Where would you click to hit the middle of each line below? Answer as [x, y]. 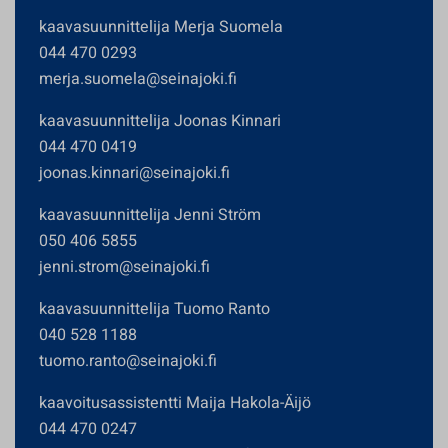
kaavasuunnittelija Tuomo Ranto [154, 309]
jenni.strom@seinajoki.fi [124, 267]
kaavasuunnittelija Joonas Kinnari [160, 121]
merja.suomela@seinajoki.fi [138, 79]
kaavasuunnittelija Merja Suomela [161, 27]
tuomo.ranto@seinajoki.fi [128, 361]
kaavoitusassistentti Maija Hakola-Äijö [175, 403]
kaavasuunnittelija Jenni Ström [150, 215]
